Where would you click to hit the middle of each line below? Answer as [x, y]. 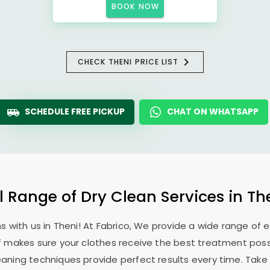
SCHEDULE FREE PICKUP [75, 111]
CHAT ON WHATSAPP [213, 111]
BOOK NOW [135, 6]
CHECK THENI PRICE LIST [128, 62]
